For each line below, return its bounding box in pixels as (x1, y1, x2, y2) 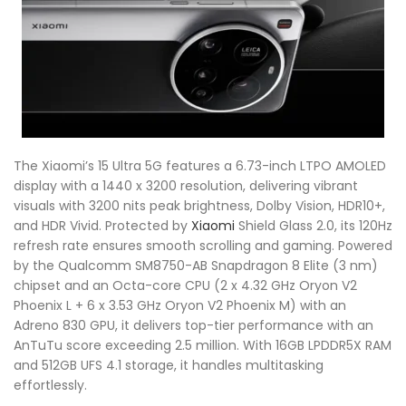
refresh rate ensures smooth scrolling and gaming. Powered (14, 236, 392, 255)
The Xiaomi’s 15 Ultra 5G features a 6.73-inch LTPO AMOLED (14, 156, 386, 175)
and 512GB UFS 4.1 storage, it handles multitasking (14, 355, 324, 374)
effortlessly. (14, 375, 87, 394)
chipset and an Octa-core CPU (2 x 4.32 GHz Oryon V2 (14, 275, 357, 295)
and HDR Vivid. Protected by (14, 216, 191, 235)
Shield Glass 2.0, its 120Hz (235, 216, 392, 235)
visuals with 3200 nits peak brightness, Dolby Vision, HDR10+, (14, 196, 385, 215)
